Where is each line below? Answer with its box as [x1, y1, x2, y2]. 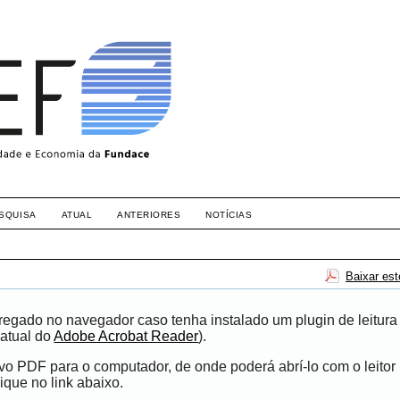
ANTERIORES [117, 210, 181, 220]
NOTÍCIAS [205, 210, 253, 220]
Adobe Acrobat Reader [54, 329, 199, 345]
